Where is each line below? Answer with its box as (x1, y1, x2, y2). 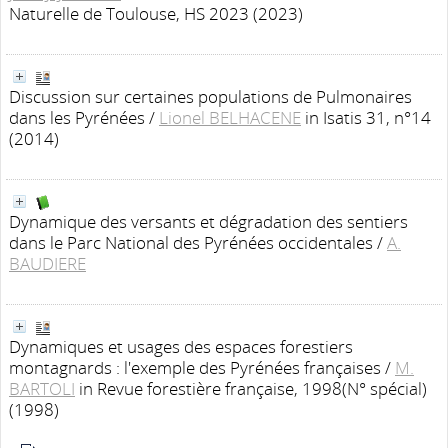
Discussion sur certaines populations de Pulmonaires (9, 85, 412, 108)
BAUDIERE (9, 252, 86, 275)
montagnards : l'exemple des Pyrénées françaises (9, 356, 381, 379)
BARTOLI (9, 377, 75, 400)
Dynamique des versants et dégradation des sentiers (9, 210, 408, 233)
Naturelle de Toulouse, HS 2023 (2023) (9, 2, 303, 25)
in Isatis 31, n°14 (305, 106, 431, 129)
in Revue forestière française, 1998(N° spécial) (79, 377, 427, 400)
